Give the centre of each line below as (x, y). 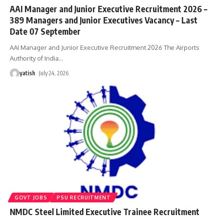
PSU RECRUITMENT (84, 197)
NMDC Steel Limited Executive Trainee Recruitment (105, 211)
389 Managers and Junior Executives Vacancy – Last (104, 20)
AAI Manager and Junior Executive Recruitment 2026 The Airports (105, 47)
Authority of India (34, 58)
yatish (27, 73)
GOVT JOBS (31, 197)
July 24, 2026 (54, 73)
